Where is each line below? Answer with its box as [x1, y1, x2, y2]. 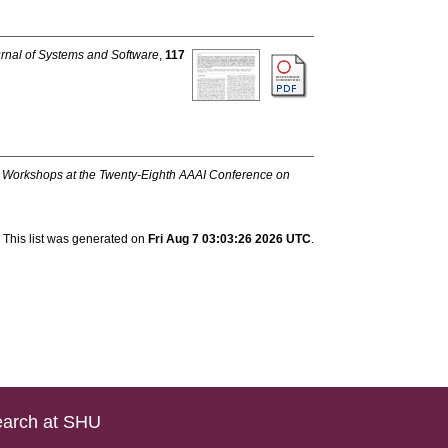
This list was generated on [2, 232, 148, 246]
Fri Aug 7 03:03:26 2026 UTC [147, 232, 311, 246]
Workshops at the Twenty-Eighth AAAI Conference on [2, 168, 291, 182]
